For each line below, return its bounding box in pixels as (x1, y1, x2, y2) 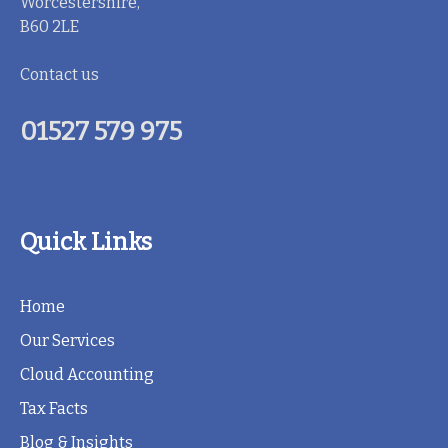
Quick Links (20, 228, 152, 257)
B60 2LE (20, 17, 79, 37)
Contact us (20, 65, 99, 85)
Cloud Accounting (20, 365, 154, 385)
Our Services (20, 331, 115, 351)
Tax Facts (20, 399, 88, 419)
